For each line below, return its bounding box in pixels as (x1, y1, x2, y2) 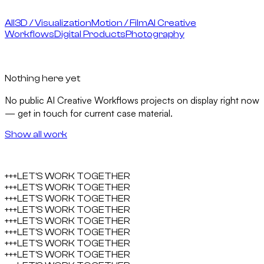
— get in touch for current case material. (5, 107, 173, 119)
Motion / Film (91, 17, 147, 28)
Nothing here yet (5, 72, 80, 84)
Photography (126, 28, 184, 39)
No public (5, 94, 47, 106)
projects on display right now (138, 94, 259, 106)
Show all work (5, 128, 67, 140)
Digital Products (54, 28, 126, 39)
